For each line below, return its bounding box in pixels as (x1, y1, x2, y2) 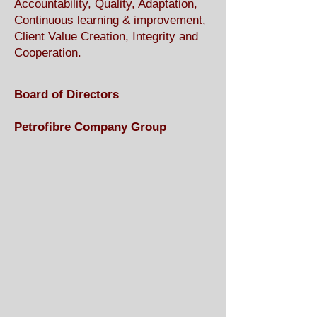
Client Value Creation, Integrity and (14, 30, 198, 43)
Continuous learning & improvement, (14, 13, 206, 27)
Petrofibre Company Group (14, 120, 166, 134)
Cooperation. (14, 46, 81, 59)
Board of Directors (14, 88, 122, 101)
